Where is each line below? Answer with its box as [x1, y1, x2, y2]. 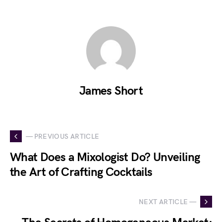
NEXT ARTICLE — [139, 197, 196, 206]
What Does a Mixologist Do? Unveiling [10, 150, 200, 165]
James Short [79, 84, 143, 98]
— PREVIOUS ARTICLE [26, 132, 100, 141]
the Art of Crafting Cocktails [10, 165, 153, 179]
